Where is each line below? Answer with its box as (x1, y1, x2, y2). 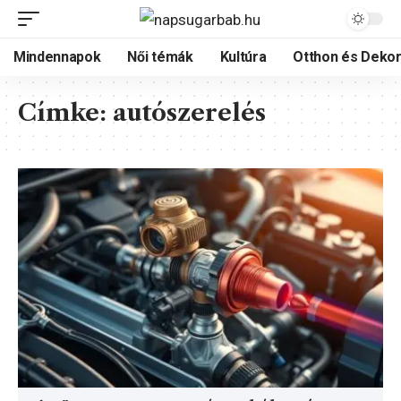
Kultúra (219, 48, 267, 65)
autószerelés (113, 98, 266, 127)
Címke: (18, 98, 113, 127)
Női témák (127, 48, 193, 65)
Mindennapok (13, 48, 101, 65)
